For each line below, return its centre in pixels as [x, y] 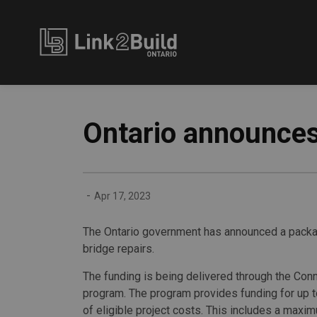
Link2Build [231, 36]
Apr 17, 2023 [122, 196]
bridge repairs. [119, 249]
